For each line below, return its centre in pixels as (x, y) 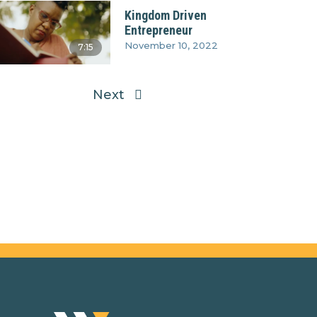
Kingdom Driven (165, 15)
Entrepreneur (158, 30)
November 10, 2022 (171, 45)
